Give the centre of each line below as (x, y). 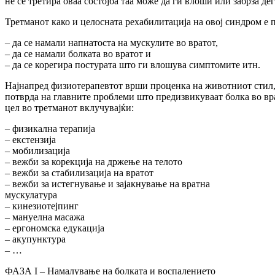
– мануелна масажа (45, 217)
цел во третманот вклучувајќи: (69, 108)
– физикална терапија (50, 129)
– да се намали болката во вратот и (78, 54)
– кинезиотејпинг (42, 206)
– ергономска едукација (55, 228)
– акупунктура (35, 239)
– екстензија (30, 140)
